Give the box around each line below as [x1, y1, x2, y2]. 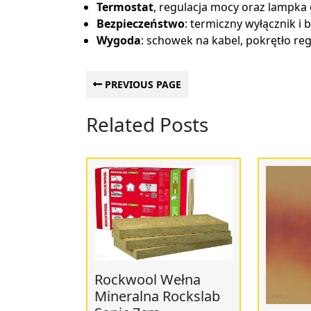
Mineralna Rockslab [94, 287, 220, 306]
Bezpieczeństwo [96, 16, 185, 31]
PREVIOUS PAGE [102, 78, 181, 91]
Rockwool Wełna [94, 270, 201, 289]
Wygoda [96, 33, 141, 48]
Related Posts [86, 111, 208, 137]
